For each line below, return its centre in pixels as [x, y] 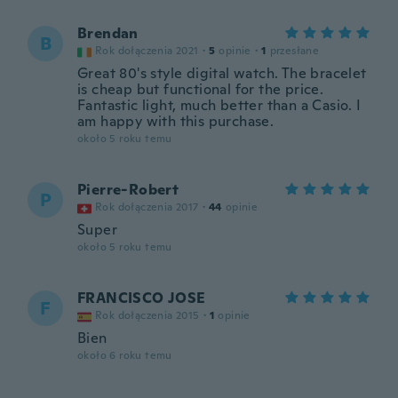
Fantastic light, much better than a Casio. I [219, 105]
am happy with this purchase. [176, 121]
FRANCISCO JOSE [142, 298]
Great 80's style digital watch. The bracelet [222, 73]
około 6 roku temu [125, 355]
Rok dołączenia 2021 [147, 51]
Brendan [108, 33]
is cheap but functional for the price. [201, 89]
